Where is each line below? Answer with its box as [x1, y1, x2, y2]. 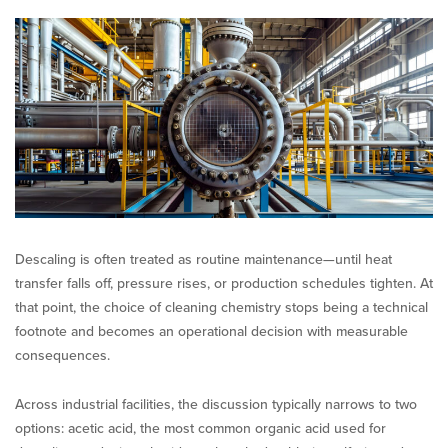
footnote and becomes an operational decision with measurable [15, 322, 408, 340]
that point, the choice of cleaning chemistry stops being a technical [15, 298, 428, 316]
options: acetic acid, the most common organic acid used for [15, 419, 386, 437]
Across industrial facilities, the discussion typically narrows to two [15, 395, 417, 413]
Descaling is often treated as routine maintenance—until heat [15, 250, 392, 268]
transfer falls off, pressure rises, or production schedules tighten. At [15, 274, 433, 292]
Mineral [121, 107, 167, 125]
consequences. [15, 346, 110, 364]
